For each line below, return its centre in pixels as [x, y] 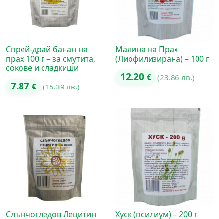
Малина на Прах [147, 50]
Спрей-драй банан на [47, 50]
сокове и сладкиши [42, 68]
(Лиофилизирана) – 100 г [162, 59]
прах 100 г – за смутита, [51, 59]
